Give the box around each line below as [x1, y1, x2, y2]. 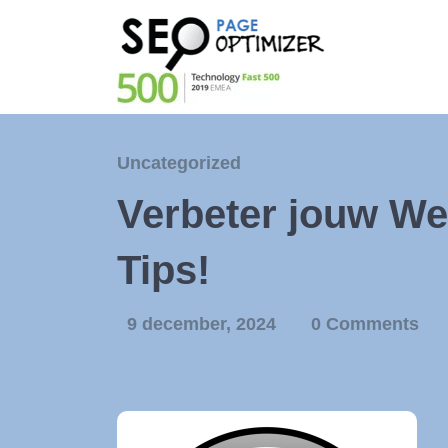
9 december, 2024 [127, 314, 281, 334]
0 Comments [311, 314, 419, 334]
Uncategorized [117, 153, 241, 173]
